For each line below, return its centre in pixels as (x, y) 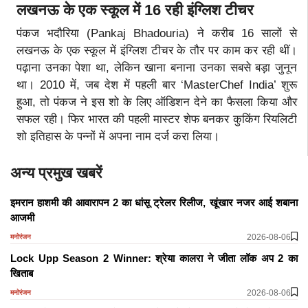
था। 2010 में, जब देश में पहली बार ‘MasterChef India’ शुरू (157, 85)
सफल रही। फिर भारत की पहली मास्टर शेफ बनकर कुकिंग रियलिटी (157, 119)
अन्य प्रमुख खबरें (56, 173)
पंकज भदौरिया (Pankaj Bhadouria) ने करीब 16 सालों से (157, 33)
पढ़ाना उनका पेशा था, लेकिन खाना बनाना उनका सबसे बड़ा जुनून (157, 67)
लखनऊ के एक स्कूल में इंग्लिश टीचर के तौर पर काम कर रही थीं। (157, 50)
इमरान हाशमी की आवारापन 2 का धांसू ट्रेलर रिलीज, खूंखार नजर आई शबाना (154, 202)
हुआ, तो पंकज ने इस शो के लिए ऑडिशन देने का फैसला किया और (157, 102)
